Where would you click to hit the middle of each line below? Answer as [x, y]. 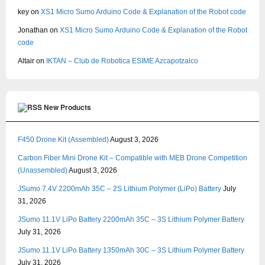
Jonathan [33, 30]
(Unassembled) [43, 170]
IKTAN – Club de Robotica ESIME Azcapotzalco [122, 61]
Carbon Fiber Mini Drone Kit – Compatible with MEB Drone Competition [132, 158]
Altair [26, 61]
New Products [67, 107]
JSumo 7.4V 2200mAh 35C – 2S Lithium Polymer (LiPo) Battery [119, 188]
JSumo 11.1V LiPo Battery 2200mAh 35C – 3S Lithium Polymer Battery [131, 219]
